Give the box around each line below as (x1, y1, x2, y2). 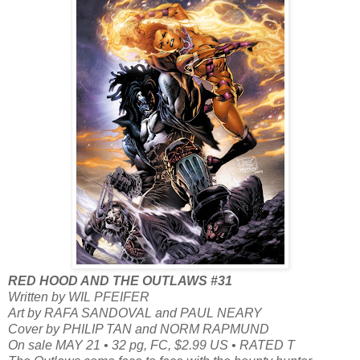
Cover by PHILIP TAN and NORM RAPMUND (8, 321, 269, 336)
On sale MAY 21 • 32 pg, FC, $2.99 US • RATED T (8, 337, 295, 352)
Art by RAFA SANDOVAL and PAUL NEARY (8, 305, 262, 320)
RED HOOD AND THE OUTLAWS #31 (8, 273, 232, 288)
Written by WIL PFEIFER (8, 289, 149, 304)
